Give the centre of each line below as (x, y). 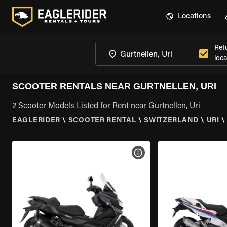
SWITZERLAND (171, 121)
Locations (194, 16)
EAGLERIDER (36, 121)
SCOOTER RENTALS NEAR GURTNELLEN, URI (114, 86)
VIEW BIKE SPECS (169, 153)
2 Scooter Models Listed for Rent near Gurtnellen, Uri (106, 106)
